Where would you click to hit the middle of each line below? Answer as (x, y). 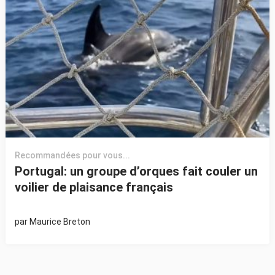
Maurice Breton (60, 221)
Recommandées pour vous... (72, 156)
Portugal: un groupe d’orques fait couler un (136, 172)
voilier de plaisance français (94, 188)
